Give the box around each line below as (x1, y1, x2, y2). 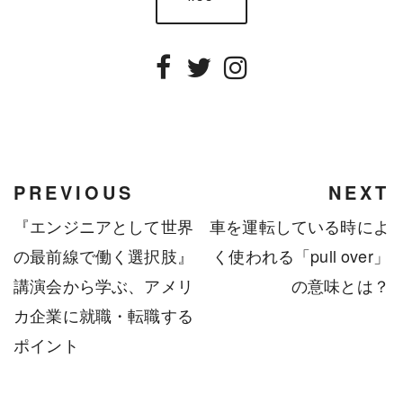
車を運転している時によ (210, 214, 390, 238)
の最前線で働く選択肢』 (13, 244, 193, 268)
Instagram (221, 75, 345, 114)
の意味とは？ (291, 273, 390, 298)
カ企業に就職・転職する (13, 303, 193, 327)
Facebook (149, 75, 270, 114)
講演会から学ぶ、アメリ (13, 273, 193, 298)
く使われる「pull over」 (212, 244, 390, 268)
